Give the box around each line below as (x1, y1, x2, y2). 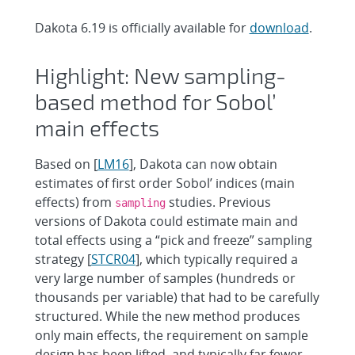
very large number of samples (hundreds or (34, 269, 296, 287)
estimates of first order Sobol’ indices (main (34, 174, 295, 192)
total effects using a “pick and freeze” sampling (34, 231, 312, 249)
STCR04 (90, 250, 136, 268)
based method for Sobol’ (34, 88, 277, 115)
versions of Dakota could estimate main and (34, 212, 298, 230)
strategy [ (34, 250, 91, 268)
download (249, 19, 309, 36)
